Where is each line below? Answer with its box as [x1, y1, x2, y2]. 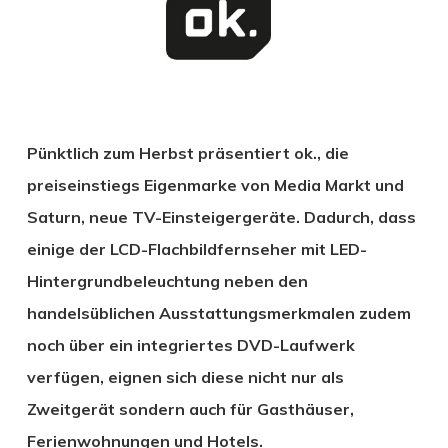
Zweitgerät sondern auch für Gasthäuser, [26, 398, 354, 419]
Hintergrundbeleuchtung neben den [26, 270, 308, 291]
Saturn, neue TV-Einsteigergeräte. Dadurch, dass [26, 206, 416, 227]
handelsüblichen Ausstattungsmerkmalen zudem [26, 302, 411, 323]
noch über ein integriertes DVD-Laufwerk [26, 334, 355, 355]
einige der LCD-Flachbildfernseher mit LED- [26, 238, 367, 259]
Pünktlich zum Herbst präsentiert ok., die [26, 142, 349, 163]
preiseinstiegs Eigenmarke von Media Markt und [26, 174, 404, 195]
